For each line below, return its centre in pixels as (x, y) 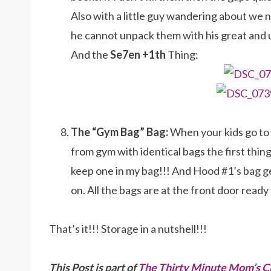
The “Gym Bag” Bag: (119, 132)
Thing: (182, 55)
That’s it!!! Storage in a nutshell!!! (128, 229)
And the (90, 55)
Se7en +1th (138, 55)
